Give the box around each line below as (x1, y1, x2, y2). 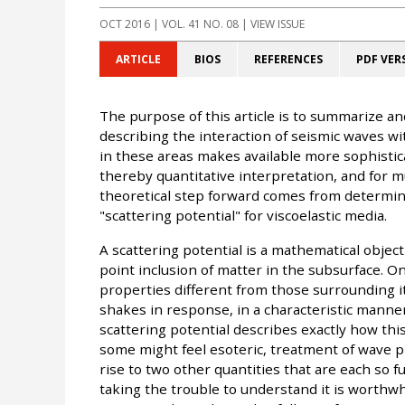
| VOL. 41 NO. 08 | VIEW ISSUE (149, 16, 305, 33)
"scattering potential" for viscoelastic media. (99, 206, 387, 225)
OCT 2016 (99, 16, 150, 33)
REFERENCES (253, 52, 323, 68)
